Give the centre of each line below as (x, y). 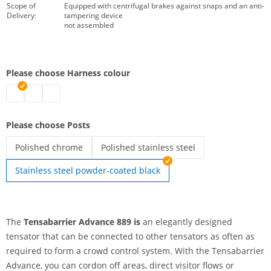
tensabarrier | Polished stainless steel (178, 164)
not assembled (89, 25)
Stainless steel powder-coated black (88, 170)
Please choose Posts (48, 125)
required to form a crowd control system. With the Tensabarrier (135, 251)
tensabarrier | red (43, 92)
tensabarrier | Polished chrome (79, 164)
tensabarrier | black (65, 92)
